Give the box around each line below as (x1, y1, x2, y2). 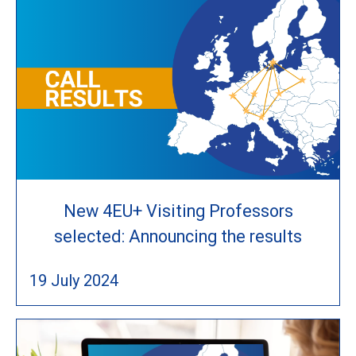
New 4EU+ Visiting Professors (63, 200, 293, 221)
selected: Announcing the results (54, 226, 302, 246)
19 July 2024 (29, 270, 118, 290)
